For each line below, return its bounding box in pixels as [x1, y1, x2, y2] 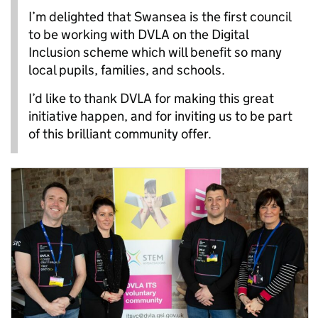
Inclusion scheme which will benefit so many [28, 43, 282, 60]
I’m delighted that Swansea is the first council [28, 8, 291, 25]
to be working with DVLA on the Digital [28, 26, 248, 43]
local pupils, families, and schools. [28, 61, 225, 78]
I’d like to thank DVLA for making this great [28, 89, 274, 106]
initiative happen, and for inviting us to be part [28, 107, 292, 124]
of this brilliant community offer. [28, 125, 212, 142]
